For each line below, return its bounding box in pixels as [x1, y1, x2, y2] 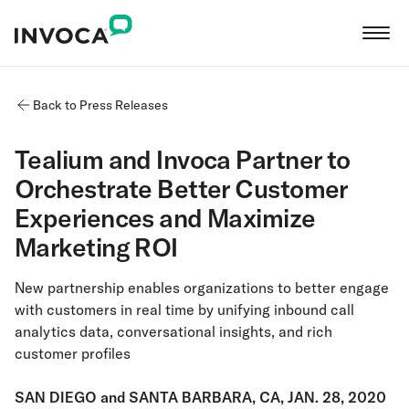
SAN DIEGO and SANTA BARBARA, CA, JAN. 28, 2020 [15, 388, 386, 406]
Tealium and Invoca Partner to [15, 143, 351, 175]
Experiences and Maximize [15, 202, 316, 234]
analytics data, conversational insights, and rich [15, 322, 332, 341]
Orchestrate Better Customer [15, 173, 348, 204]
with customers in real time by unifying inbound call [15, 300, 354, 319]
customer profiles [15, 344, 131, 362]
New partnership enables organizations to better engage [15, 278, 389, 297]
